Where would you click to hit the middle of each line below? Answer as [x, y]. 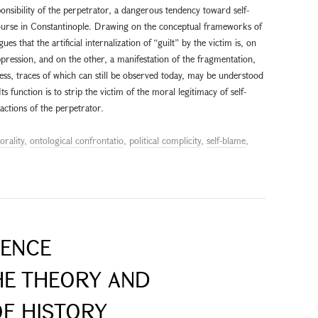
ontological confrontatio [77, 140]
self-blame [226, 140]
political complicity [165, 140]
